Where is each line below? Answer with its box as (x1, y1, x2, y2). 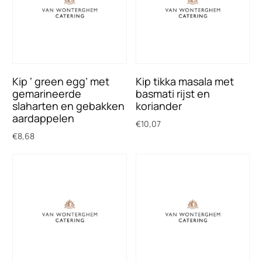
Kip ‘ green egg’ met (12, 74, 110, 88)
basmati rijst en (135, 86, 210, 101)
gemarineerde (12, 86, 82, 101)
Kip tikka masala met (135, 74, 234, 88)
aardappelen (12, 111, 75, 125)
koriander (135, 98, 182, 113)
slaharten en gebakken (12, 98, 125, 113)
